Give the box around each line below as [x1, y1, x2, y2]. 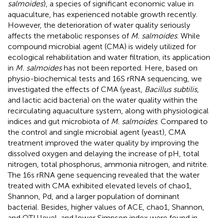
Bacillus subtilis [145, 84, 197, 94]
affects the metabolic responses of [8, 31, 131, 40]
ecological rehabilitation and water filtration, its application [8, 52, 210, 62]
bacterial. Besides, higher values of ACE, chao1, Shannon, [8, 202, 204, 212]
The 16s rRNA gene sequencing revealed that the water [8, 170, 200, 180]
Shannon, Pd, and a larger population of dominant [8, 191, 180, 201]
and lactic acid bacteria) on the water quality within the [8, 95, 198, 105]
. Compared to [157, 116, 208, 126]
